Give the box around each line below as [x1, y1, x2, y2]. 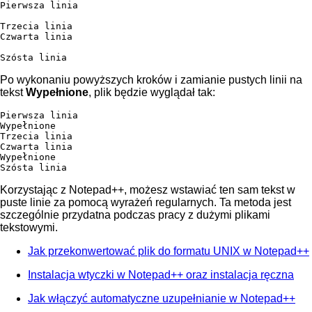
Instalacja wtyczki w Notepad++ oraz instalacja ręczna [28, 268, 294, 281]
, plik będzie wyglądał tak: [88, 86, 215, 98]
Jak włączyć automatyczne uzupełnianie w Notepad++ [28, 292, 295, 304]
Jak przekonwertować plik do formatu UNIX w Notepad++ [28, 244, 309, 257]
